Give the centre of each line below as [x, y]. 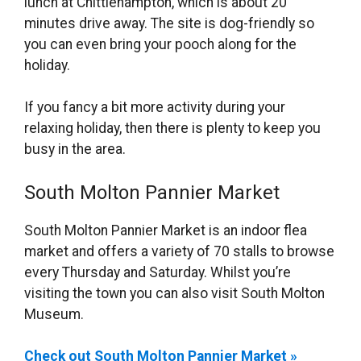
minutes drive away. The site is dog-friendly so [169, 24]
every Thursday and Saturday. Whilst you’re [158, 272]
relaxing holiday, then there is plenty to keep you [172, 129]
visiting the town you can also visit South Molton [174, 293]
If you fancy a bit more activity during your [155, 108]
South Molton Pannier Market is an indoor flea [166, 230]
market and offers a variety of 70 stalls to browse [179, 251]
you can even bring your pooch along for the [160, 45]
